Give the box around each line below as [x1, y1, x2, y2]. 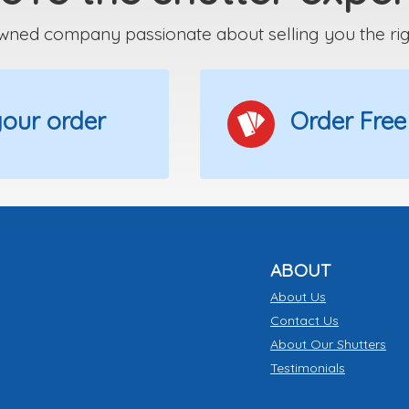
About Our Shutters [270, 335, 387, 352]
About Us [270, 288, 327, 305]
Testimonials [270, 359, 346, 376]
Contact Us [270, 311, 340, 329]
